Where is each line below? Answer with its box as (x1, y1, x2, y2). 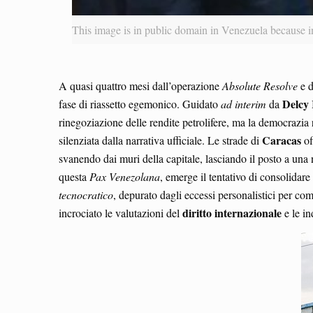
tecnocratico (59, 187, 113, 202)
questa (59, 168, 89, 184)
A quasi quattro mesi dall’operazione (59, 78, 222, 93)
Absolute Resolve (222, 78, 298, 93)
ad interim (221, 96, 266, 111)
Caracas (262, 131, 301, 148)
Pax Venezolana (89, 168, 160, 184)
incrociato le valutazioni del (59, 205, 182, 220)
